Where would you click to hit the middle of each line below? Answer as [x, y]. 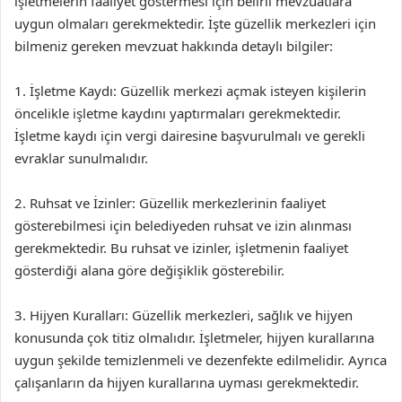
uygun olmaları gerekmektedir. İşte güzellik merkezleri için [195, 23]
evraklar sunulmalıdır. [81, 158]
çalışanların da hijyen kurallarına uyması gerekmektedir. [187, 382]
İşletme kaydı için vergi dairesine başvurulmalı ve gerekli [190, 135]
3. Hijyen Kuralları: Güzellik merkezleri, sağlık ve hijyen [184, 315]
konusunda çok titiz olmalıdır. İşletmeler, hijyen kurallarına [194, 337]
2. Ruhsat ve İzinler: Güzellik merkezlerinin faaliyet [170, 203]
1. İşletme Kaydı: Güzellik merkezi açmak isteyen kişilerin [190, 91]
